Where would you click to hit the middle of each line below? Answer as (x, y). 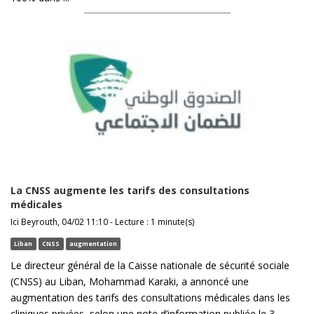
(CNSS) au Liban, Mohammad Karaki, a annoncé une (130, 281)
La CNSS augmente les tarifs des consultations (130, 190)
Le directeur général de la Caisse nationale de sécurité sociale (150, 265)
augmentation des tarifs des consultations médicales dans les (150, 297)
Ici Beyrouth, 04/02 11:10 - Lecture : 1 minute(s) (102, 221)
